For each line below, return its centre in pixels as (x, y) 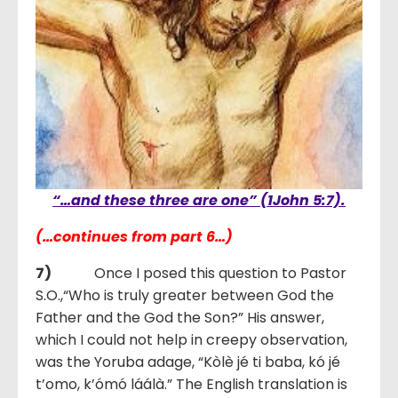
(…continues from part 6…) (134, 237)
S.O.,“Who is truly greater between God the (185, 295)
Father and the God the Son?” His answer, (180, 318)
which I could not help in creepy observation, (191, 340)
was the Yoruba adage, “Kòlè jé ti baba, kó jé (188, 362)
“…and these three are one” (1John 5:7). (199, 200)
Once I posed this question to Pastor (199, 273)
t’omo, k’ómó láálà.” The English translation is (191, 384)
